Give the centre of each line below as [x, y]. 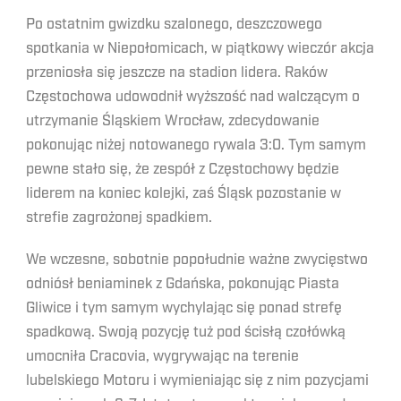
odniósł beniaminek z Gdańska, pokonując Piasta [183, 284]
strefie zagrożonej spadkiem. [119, 218]
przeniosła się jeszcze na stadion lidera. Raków [177, 73]
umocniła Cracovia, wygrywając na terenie [162, 356]
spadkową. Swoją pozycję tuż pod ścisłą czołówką [186, 332]
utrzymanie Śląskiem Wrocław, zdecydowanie [173, 121]
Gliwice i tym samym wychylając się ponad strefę [184, 308]
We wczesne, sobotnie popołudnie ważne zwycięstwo [197, 260]
